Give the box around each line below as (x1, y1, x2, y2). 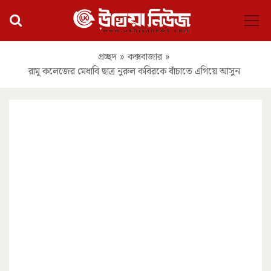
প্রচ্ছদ (98, 51, 117, 63)
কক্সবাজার (128, 51, 162, 63)
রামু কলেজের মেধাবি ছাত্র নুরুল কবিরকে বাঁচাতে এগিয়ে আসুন (28, 65, 240, 77)
